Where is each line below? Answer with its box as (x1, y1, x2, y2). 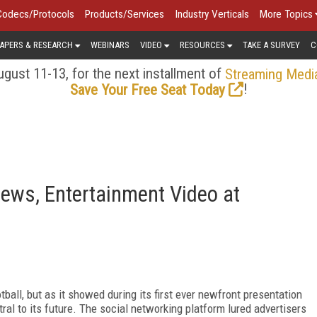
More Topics (260, 8, 313, 21)
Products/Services (85, 8, 164, 21)
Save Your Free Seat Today (69, 81, 225, 98)
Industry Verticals (175, 8, 249, 21)
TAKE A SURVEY (243, 39, 300, 50)
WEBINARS (91, 39, 129, 50)
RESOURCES (180, 39, 225, 50)
